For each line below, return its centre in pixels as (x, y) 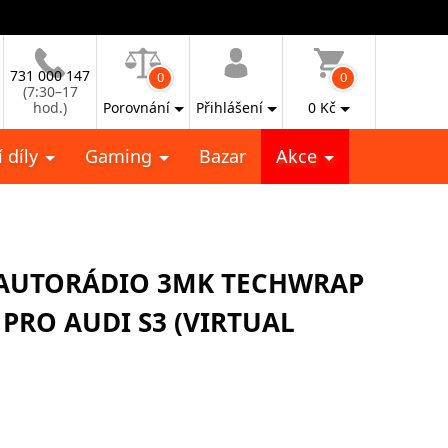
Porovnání (136, 107)
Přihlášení (229, 107)
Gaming (121, 156)
